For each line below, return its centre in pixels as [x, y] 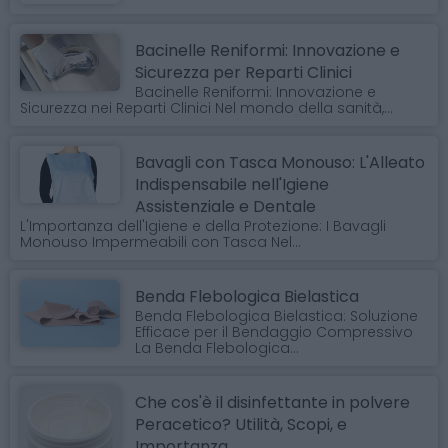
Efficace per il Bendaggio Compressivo [274, 332]
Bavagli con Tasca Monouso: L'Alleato [280, 163]
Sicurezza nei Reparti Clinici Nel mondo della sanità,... [206, 108]
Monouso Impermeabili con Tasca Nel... [160, 242]
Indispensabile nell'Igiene [232, 185]
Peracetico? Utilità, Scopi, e [241, 425]
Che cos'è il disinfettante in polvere [272, 403]
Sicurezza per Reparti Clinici [243, 73]
